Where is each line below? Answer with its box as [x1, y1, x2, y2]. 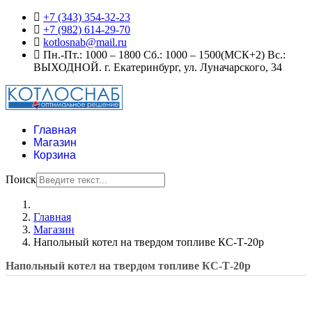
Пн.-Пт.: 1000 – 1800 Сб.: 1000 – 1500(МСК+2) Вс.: [40, 49, 286, 61]
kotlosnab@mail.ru [43, 36, 127, 48]
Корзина [33, 149, 76, 161]
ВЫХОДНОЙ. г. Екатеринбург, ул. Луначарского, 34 [33, 61, 282, 73]
